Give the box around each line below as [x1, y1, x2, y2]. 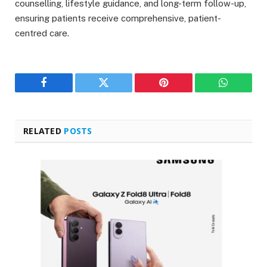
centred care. [15, 27, 69, 38]
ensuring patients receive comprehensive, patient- [15, 13, 221, 23]
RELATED [23, 125, 64, 136]
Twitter [103, 86, 134, 97]
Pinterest [162, 86, 200, 97]
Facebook [42, 86, 85, 97]
